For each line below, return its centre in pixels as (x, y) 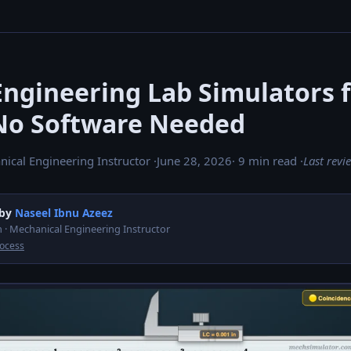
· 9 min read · (268, 161)
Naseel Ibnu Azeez (64, 213)
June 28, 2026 (194, 161)
